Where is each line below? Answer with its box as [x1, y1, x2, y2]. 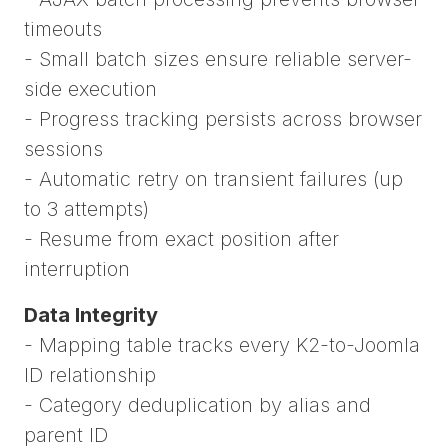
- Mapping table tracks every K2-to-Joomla [24, 333, 420, 358]
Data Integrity [24, 303, 158, 328]
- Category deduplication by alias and [24, 393, 371, 418]
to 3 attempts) [24, 197, 149, 222]
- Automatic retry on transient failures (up [24, 167, 403, 192]
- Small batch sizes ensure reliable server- [24, 47, 412, 72]
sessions [24, 137, 103, 162]
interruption [24, 257, 130, 282]
